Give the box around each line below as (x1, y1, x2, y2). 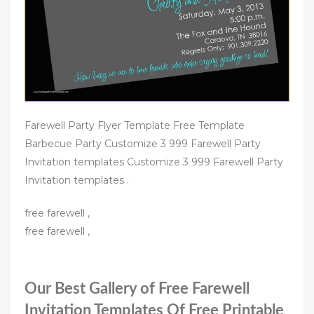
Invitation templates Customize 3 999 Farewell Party (25, 156, 283, 169)
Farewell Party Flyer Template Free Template (25, 119, 245, 132)
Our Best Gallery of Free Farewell (25, 281, 250, 297)
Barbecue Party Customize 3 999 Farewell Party (25, 137, 261, 151)
